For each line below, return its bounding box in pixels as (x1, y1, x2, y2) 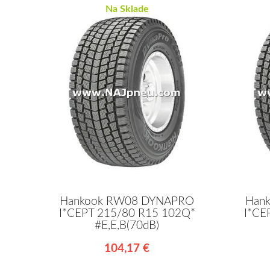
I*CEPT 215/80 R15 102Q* (58, 208, 195, 220)
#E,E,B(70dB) (95, 220, 160, 232)
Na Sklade (105, 4, 149, 14)
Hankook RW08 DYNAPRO (60, 196, 195, 208)
